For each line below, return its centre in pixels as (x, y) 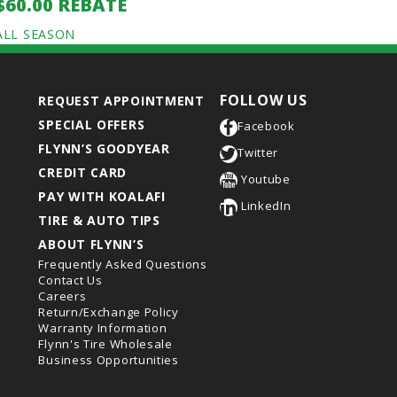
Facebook (266, 126)
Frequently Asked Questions (123, 264)
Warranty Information (103, 328)
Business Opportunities (109, 360)
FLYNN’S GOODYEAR (104, 148)
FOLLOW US (264, 100)
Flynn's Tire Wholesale (105, 344)
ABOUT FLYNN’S (91, 244)
